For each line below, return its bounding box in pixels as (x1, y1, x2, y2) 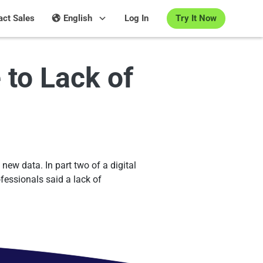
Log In (124, 13, 149, 23)
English (63, 13, 92, 23)
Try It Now (176, 12, 217, 23)
